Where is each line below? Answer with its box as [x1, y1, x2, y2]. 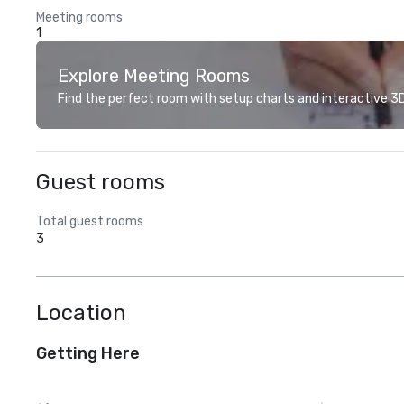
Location [36, 300, 126, 326]
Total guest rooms [36, 214, 143, 229]
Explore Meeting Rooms [58, 65, 250, 87]
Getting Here [36, 344, 140, 363]
